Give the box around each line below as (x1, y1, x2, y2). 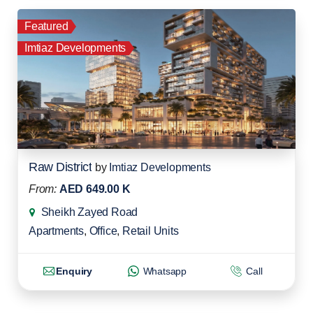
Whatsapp (140, 265, 187, 277)
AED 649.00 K (59, 183, 131, 196)
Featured (24, 20, 68, 33)
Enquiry (56, 265, 92, 277)
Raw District (29, 160, 92, 175)
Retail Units (122, 225, 179, 238)
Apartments (29, 225, 85, 238)
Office (89, 225, 117, 238)
